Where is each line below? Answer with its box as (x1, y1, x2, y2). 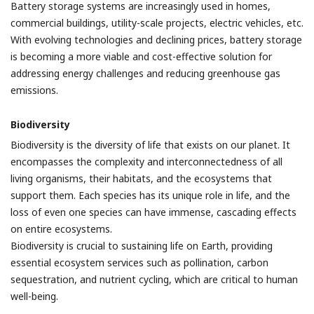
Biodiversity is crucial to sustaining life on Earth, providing (11, 239, 273, 252)
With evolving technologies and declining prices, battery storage (11, 33, 302, 46)
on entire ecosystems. (11, 222, 112, 235)
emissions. (11, 83, 58, 97)
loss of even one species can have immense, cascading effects (11, 205, 296, 219)
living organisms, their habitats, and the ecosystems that (11, 172, 272, 185)
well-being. (11, 289, 58, 303)
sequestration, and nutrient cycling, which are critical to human (11, 273, 298, 286)
